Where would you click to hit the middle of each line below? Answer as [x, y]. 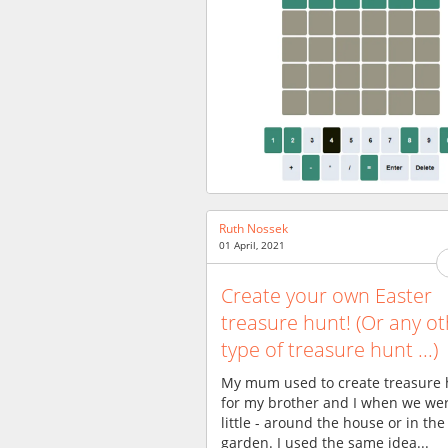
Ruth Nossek [253, 228]
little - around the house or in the [333, 422]
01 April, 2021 [252, 245]
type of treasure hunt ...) [329, 349]
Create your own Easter [326, 295]
